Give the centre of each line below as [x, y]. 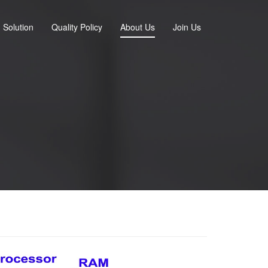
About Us [138, 27]
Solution [18, 27]
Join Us [187, 27]
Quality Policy [77, 27]
